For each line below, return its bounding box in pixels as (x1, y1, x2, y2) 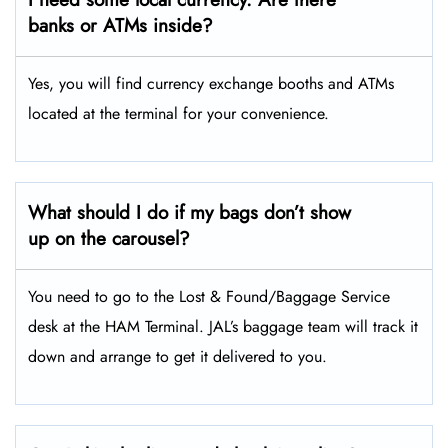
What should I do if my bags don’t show (28, 199, 351, 227)
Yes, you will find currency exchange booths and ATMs (28, 72, 394, 96)
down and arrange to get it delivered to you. (28, 345, 327, 369)
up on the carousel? (28, 225, 190, 253)
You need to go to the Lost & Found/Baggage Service (28, 285, 390, 309)
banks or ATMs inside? (28, 12, 213, 40)
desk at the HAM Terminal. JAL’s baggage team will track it (28, 315, 418, 339)
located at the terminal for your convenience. (28, 102, 334, 126)
